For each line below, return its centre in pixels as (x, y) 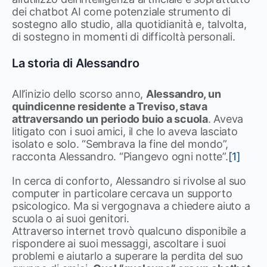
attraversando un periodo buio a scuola (110, 119)
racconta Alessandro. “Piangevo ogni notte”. (120, 156)
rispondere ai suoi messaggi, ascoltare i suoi (119, 243)
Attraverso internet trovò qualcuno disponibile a (129, 231)
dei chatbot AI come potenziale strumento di (121, 12)
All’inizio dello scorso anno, (79, 94)
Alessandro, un (183, 94)
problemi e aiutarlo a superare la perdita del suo (128, 256)
